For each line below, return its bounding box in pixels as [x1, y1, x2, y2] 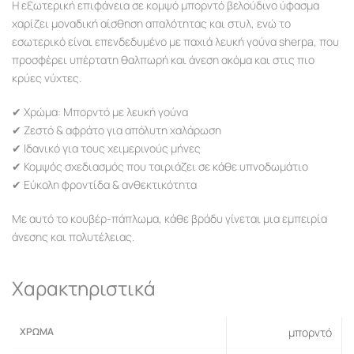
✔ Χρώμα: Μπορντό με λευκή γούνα [12, 104, 188, 120]
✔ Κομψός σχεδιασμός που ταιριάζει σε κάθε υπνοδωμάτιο [12, 159, 308, 175]
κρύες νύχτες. [12, 70, 81, 86]
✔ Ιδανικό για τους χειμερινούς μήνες [12, 141, 201, 156]
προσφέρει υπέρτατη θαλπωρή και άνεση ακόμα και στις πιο [12, 52, 314, 68]
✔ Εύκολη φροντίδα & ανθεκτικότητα [12, 177, 197, 193]
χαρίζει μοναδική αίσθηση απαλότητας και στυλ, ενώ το [12, 16, 291, 32]
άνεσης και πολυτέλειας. [12, 229, 134, 245]
